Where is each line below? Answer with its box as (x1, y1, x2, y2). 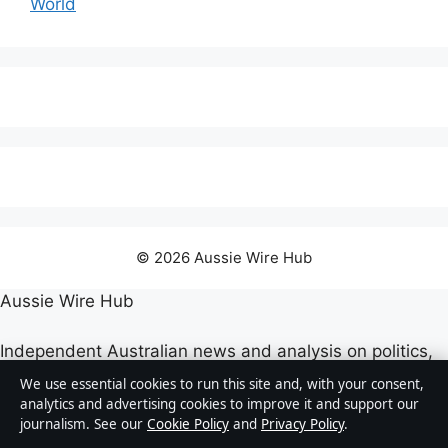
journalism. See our (20, 415, 147, 433)
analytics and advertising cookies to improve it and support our (20, 395, 419, 413)
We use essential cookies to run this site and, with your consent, (20, 375, 424, 393)
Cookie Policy (147, 415, 229, 433)
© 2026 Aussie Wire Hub (136, 247, 312, 267)
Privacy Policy (261, 415, 344, 433)
